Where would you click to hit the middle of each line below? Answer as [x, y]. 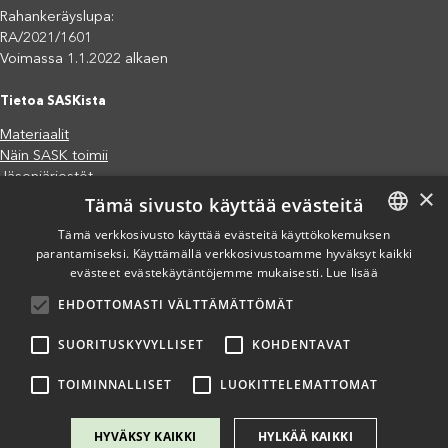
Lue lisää [352, 272]
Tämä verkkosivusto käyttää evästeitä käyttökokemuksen [224, 234]
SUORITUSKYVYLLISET [131, 344]
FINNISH [394, 252]
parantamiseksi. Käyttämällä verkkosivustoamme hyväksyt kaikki [224, 253]
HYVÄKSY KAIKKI [145, 436]
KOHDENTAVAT [301, 344]
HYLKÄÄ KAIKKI [305, 436]
